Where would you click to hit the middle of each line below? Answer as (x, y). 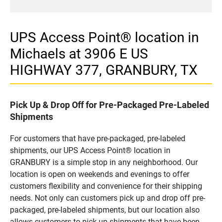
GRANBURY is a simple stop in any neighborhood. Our (104, 162)
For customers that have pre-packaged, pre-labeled (98, 138)
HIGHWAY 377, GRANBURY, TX (104, 70)
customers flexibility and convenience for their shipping (106, 186)
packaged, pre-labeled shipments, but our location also (105, 210)
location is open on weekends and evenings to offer (100, 174)
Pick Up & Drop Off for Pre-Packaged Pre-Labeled (110, 105)
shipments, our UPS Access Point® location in (90, 150)
